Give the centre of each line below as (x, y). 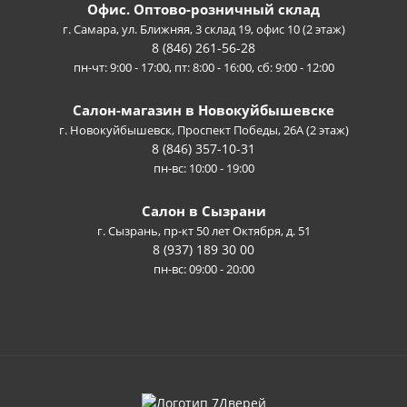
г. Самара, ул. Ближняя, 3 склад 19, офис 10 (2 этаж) (203, 30)
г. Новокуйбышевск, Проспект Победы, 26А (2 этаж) (203, 130)
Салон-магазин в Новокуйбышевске (203, 110)
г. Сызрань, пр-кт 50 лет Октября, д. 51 (203, 231)
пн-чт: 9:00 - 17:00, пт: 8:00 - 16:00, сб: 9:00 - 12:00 (203, 68)
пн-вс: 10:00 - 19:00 (203, 169)
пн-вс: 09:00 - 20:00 (203, 269)
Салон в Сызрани (203, 211)
